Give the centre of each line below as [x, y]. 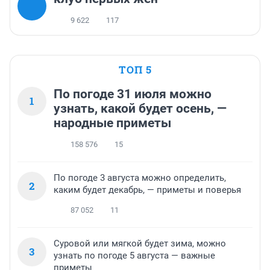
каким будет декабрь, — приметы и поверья [147, 190]
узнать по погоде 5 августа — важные [134, 256]
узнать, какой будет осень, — [140, 109]
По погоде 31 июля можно [133, 94]
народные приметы [112, 123]
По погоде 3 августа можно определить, [140, 178]
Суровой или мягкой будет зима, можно [140, 244]
